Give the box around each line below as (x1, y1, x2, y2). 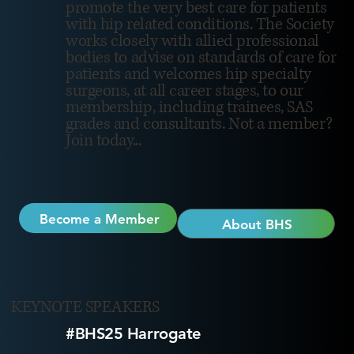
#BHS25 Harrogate (66, 324, 201, 344)
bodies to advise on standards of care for (66, 46, 337, 69)
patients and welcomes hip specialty (66, 62, 312, 85)
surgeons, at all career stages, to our (66, 79, 303, 102)
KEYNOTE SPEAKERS (11, 296, 160, 319)
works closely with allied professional (66, 29, 319, 52)
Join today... (66, 129, 141, 152)
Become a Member (39, 211, 160, 228)
